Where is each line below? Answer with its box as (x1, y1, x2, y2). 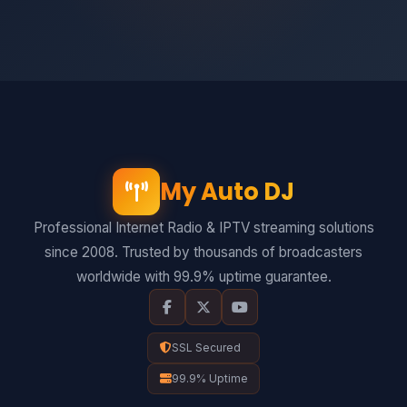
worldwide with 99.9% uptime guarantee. (75, 267, 332, 285)
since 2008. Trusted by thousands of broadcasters (45, 243, 362, 261)
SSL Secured (171, 341, 241, 355)
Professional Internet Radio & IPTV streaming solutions (33, 218, 374, 236)
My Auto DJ (160, 174, 294, 208)
